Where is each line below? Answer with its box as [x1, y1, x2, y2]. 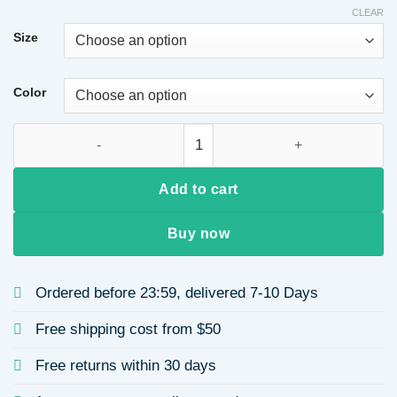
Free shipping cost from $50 [35, 320, 221, 338]
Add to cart [159, 181, 238, 198]
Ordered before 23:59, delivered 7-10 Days [35, 284, 318, 301]
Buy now [167, 225, 230, 242]
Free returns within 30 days [35, 356, 216, 374]
